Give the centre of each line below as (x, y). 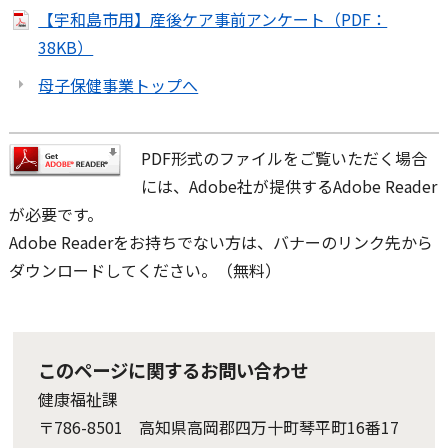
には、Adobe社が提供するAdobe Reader (288, 185)
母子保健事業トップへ (118, 84)
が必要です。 (55, 213)
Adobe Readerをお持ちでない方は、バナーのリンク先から (220, 241)
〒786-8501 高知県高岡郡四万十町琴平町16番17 (219, 426)
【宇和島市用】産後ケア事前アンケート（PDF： (213, 18)
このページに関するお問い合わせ (173, 369)
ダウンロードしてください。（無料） (144, 269)
